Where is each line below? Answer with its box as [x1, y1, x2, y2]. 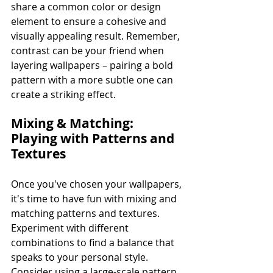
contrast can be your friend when [11, 44, 166, 57]
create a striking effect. [11, 88, 116, 101]
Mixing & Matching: [11, 115, 136, 132]
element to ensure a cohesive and [11, 15, 169, 28]
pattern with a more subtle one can [11, 73, 175, 87]
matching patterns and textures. [11, 207, 162, 220]
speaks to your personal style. [11, 250, 151, 264]
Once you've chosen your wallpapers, [11, 177, 184, 191]
